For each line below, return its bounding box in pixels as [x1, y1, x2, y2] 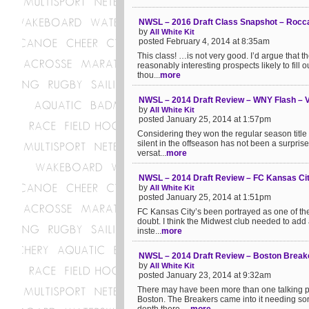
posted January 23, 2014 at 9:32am [139, 270, 271, 280]
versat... [137, 148, 166, 158]
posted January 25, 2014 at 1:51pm [139, 192, 271, 202]
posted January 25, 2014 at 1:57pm [139, 114, 271, 124]
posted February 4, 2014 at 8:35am [139, 37, 270, 46]
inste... [137, 226, 161, 236]
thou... [137, 70, 160, 80]
